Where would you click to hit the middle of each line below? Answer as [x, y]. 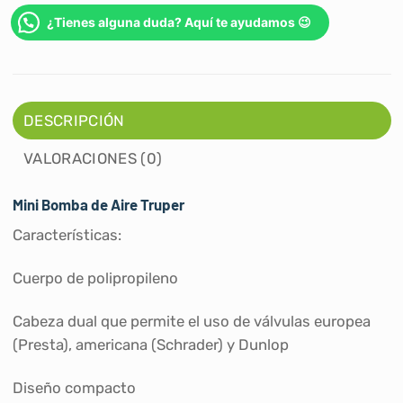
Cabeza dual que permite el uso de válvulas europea [191, 321]
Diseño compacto [74, 387]
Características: [67, 235]
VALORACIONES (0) [93, 158]
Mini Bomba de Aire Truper [98, 204]
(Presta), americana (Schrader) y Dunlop [150, 344]
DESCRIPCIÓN [74, 120]
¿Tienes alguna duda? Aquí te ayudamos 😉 [179, 22]
